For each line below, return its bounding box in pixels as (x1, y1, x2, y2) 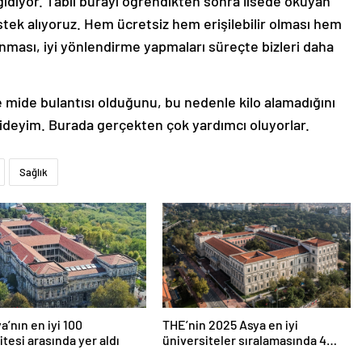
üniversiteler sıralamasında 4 (162, 332, 326, 348)
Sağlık (19, 166, 48, 179)
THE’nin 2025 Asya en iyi (162, 317, 298, 333)
